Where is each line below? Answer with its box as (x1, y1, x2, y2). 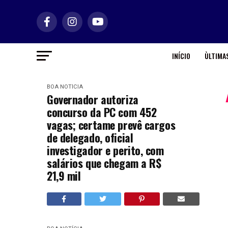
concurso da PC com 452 (47, 104, 157, 120)
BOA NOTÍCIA (47, 83, 83, 90)
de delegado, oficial (47, 129, 133, 146)
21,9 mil (47, 167, 81, 184)
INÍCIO (172, 50, 190, 61)
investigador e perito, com (47, 142, 164, 158)
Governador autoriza (47, 91, 138, 107)
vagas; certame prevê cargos (47, 117, 176, 133)
